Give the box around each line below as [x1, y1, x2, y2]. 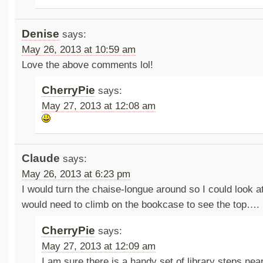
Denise [21, 27, 59, 40]
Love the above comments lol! [21, 59, 153, 70]
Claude [21, 152, 60, 165]
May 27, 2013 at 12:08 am [42, 100, 156, 112]
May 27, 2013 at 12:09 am [42, 240, 156, 252]
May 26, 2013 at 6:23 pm [21, 168, 130, 180]
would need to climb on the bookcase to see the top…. [21, 199, 259, 211]
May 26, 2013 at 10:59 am [21, 43, 136, 55]
